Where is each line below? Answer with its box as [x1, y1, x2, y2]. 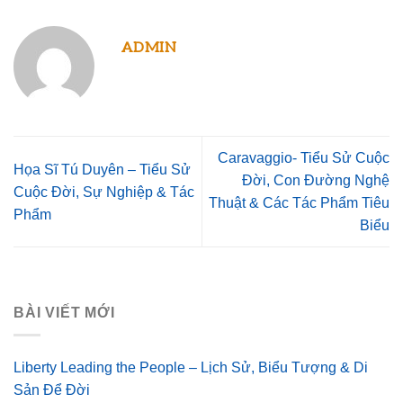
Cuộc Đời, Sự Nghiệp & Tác [13, 183, 194, 200]
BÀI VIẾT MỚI [13, 304, 115, 321]
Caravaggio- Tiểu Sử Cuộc [218, 149, 390, 166]
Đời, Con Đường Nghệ [242, 172, 390, 189]
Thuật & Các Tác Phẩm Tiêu [209, 194, 390, 211]
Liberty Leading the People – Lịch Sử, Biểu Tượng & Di [13, 359, 368, 376]
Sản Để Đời [13, 381, 90, 399]
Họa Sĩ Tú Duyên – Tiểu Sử [13, 160, 191, 177]
